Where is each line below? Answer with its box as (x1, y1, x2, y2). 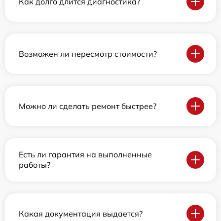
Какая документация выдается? (19, 208, 143, 219)
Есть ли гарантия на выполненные (19, 149, 152, 160)
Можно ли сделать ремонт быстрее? (19, 101, 156, 111)
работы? (19, 160, 50, 170)
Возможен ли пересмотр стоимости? (19, 48, 157, 59)
